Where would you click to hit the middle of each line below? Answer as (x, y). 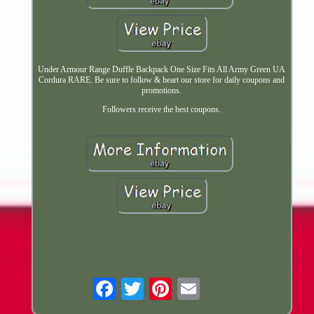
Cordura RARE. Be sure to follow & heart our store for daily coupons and (162, 80)
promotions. (162, 91)
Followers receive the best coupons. (162, 110)
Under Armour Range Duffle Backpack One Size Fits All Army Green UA (162, 70)
